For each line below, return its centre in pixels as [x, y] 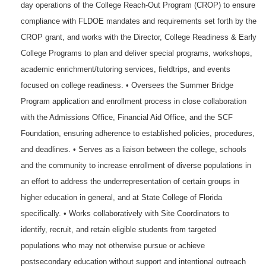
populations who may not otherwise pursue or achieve [113, 246]
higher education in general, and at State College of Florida [121, 197]
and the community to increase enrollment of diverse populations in [136, 165]
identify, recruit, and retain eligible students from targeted [118, 229]
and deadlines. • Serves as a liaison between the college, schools [134, 149]
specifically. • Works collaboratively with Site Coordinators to [125, 213]
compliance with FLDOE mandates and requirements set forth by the [139, 21]
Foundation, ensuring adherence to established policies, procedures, [138, 133]
